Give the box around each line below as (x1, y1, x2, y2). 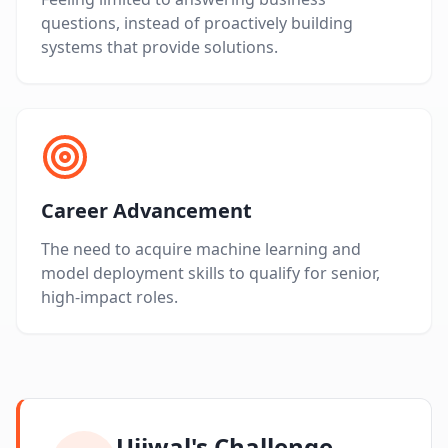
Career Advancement (41, 197, 252, 225)
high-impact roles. (41, 286, 178, 309)
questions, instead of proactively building (41, 12, 353, 35)
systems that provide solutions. (41, 36, 278, 59)
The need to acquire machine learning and (41, 238, 361, 261)
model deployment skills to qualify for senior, (41, 262, 380, 285)
